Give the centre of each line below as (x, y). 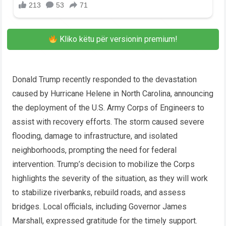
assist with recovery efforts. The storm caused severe (108, 122)
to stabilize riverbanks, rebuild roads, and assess (99, 193)
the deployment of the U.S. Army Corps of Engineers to (108, 108)
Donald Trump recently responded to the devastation (105, 80)
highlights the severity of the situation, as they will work (110, 179)
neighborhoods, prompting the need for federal (95, 150)
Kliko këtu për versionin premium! (118, 39)
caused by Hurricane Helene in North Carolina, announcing (113, 94)
